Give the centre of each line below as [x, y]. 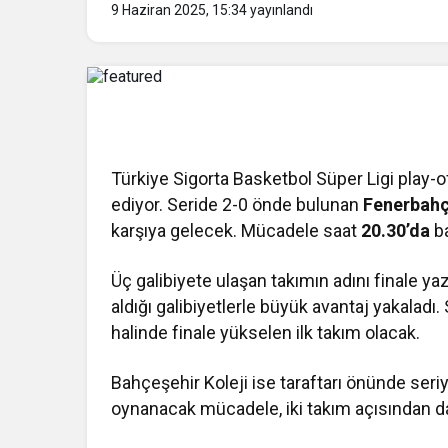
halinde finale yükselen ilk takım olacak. [266, 333]
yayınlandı [280, 10]
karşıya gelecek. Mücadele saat [236, 231]
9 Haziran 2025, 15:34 [179, 10]
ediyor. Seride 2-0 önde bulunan [237, 205]
